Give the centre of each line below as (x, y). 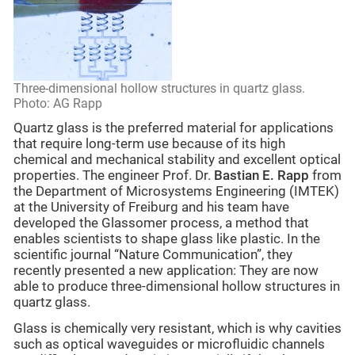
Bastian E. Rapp (261, 176)
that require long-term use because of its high (149, 144)
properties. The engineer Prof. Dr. (114, 176)
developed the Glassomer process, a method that (161, 223)
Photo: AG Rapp (58, 104)
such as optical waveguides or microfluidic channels (169, 344)
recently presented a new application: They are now (166, 271)
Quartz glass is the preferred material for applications (174, 128)
